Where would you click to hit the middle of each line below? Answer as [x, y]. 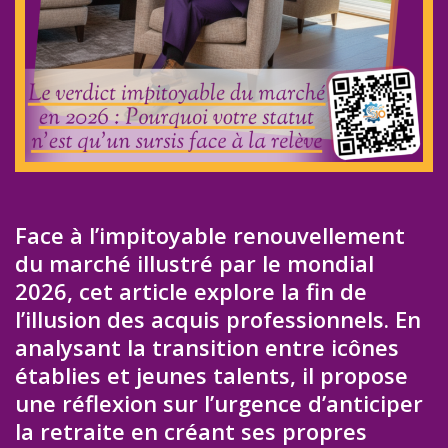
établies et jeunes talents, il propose [211, 375]
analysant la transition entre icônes [207, 347]
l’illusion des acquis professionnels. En [218, 319]
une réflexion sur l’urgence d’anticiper [219, 403]
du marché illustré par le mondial [194, 263]
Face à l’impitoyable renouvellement [210, 235]
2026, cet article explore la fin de [191, 291]
